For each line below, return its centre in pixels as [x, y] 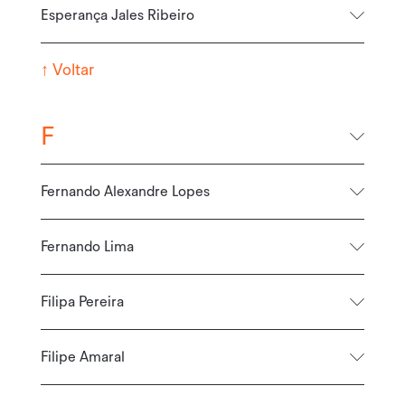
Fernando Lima [87, 246]
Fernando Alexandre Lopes [125, 191]
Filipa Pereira [82, 301]
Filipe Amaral [82, 357]
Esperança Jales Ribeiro [117, 15]
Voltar [71, 70]
